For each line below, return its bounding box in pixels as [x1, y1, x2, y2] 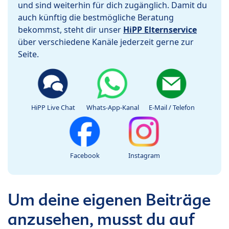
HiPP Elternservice [123, 24, 197, 36]
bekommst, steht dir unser [18, 24, 123, 36]
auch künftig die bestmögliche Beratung [18, 12, 174, 24]
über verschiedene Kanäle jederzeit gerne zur [18, 36, 194, 48]
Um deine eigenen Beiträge [8, 189, 211, 211]
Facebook [70, 151, 100, 161]
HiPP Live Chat [31, 103, 75, 112]
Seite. [18, 49, 39, 60]
